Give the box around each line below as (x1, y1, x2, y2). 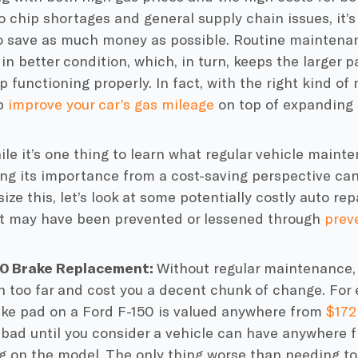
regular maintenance (213, 258, 353, 276)
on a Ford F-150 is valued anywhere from (46, 301, 327, 320)
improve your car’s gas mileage (7, 94, 214, 113)
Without (153, 258, 214, 276)
